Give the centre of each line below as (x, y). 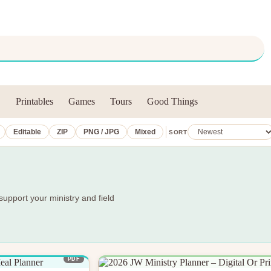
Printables (35, 101)
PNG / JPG (102, 132)
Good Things (173, 101)
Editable (28, 132)
